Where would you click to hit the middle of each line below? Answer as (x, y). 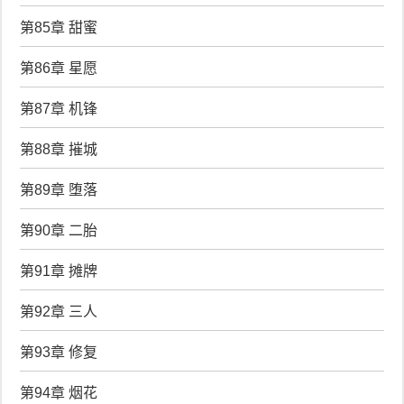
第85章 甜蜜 (59, 27)
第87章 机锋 (59, 108)
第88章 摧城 (59, 149)
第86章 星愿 (59, 68)
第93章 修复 (59, 352)
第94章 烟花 (59, 392)
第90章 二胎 (59, 230)
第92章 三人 (59, 311)
